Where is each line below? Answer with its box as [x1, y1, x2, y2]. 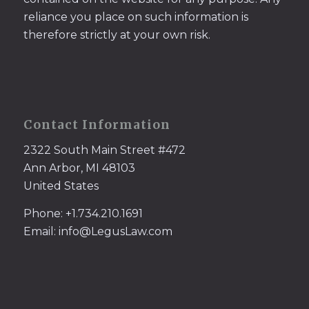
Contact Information [23, 117, 170, 133]
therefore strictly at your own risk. [23, 28, 210, 41]
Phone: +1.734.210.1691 [23, 206, 143, 220]
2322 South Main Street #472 [23, 143, 186, 157]
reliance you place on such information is [23, 10, 248, 23]
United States [23, 179, 99, 193]
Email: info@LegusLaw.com [23, 224, 172, 238]
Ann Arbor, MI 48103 [23, 161, 135, 175]
